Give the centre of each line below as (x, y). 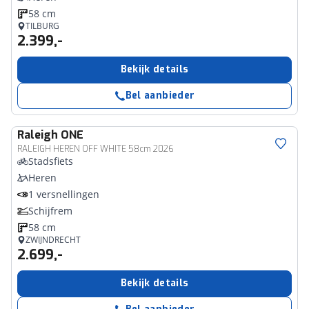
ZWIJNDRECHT (53, 240)
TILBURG (42, 26)
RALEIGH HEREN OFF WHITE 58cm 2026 (96, 149)
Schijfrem (50, 211)
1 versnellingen (64, 194)
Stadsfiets (51, 161)
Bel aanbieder (160, 96)
